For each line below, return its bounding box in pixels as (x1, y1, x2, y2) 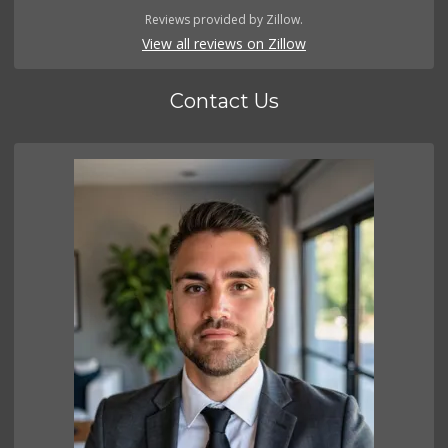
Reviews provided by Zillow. (145, 11, 303, 29)
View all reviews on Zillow (142, 34, 306, 54)
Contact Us (169, 89, 279, 114)
